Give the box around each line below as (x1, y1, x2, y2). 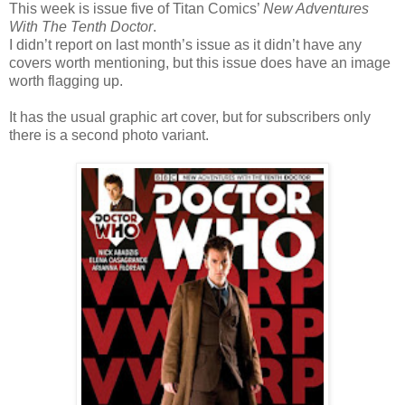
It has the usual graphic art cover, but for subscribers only (9, 108, 371, 125)
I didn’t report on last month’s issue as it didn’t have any (9, 36, 362, 52)
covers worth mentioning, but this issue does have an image (9, 54, 391, 71)
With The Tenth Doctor (9, 18, 153, 34)
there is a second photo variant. (9, 127, 209, 143)
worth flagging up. (9, 72, 123, 89)
